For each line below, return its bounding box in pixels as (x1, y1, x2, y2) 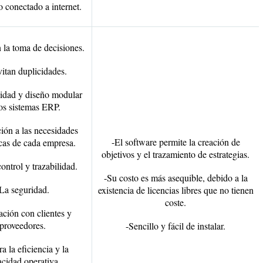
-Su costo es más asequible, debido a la (103, 171, 248, 184)
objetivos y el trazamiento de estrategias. (102, 148, 249, 160)
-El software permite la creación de (111, 136, 240, 148)
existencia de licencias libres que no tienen (97, 184, 254, 196)
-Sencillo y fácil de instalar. (126, 220, 225, 232)
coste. (165, 196, 186, 208)
